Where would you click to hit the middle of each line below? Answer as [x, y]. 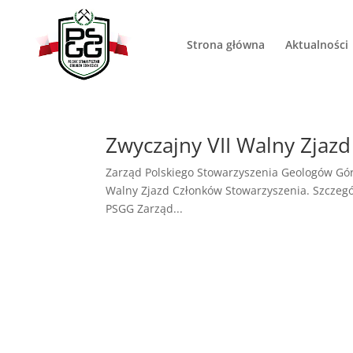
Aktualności [317, 45]
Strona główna [226, 45]
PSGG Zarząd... [145, 208]
